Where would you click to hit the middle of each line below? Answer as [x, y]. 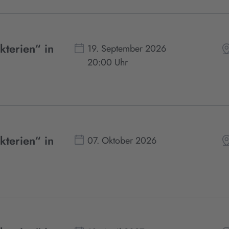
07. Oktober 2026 [122, 140]
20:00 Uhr [108, 63]
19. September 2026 [127, 49]
